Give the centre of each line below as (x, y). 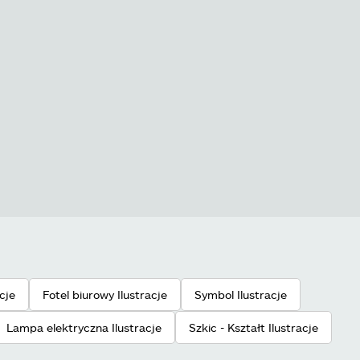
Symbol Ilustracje (241, 294)
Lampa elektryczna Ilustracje (84, 327)
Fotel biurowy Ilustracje (105, 294)
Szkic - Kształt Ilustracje (254, 327)
